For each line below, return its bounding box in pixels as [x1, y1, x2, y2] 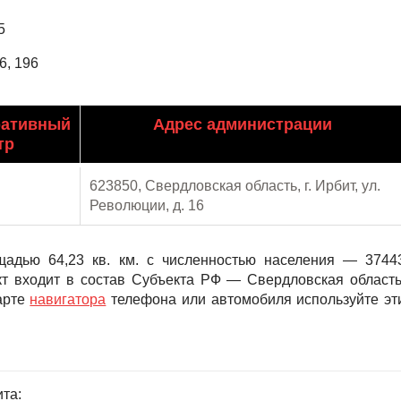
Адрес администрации [153, 115, 332, 133]
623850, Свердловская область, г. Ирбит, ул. [90, 178, 380, 193]
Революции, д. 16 [90, 198, 204, 213]
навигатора [30, 292, 107, 307]
